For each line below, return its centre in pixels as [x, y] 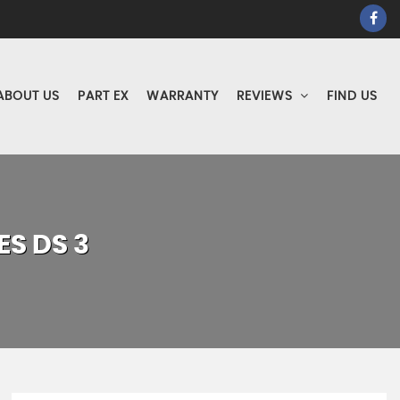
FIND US [352, 96]
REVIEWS [265, 96]
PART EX [103, 96]
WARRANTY [183, 96]
